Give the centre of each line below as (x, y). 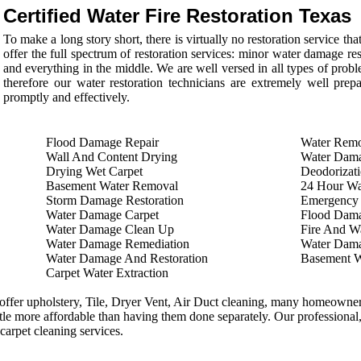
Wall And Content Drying (112, 157)
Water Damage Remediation (118, 244)
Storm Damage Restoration (115, 200)
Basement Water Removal (112, 186)
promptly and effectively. (66, 97)
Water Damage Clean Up (110, 229)
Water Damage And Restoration (127, 258)
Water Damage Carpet (102, 215)
